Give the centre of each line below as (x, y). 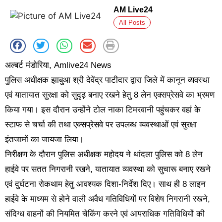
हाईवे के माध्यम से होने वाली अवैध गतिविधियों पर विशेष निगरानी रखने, (108, 199)
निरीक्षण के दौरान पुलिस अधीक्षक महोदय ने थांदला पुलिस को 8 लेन (104, 155)
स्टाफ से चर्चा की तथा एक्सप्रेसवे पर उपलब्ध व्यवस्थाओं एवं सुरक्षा (101, 125)
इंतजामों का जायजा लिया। (44, 140)
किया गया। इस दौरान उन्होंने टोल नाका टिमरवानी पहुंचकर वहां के (103, 110)
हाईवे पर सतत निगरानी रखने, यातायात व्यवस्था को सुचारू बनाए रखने (108, 169)
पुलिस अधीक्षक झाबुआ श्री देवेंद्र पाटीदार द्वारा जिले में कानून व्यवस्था (107, 80)
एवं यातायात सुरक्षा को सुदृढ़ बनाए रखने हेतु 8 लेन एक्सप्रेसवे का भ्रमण (110, 95)
